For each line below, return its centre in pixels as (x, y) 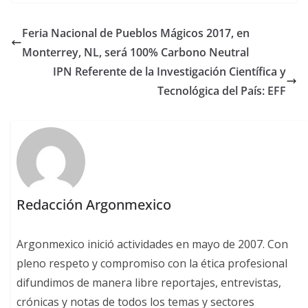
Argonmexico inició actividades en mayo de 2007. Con (153, 244)
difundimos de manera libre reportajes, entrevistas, (149, 282)
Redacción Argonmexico (94, 204)
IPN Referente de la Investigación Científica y (169, 72)
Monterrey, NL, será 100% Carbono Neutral (135, 53)
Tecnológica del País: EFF (222, 91)
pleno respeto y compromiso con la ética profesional (152, 263)
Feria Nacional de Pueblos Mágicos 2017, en (136, 33)
